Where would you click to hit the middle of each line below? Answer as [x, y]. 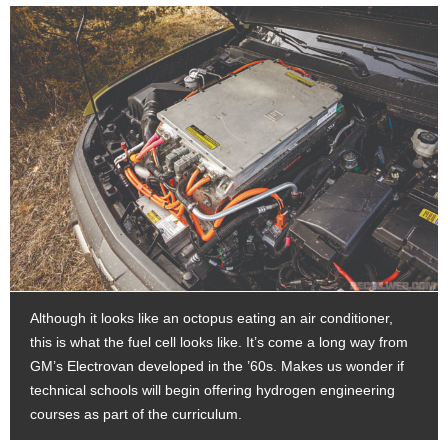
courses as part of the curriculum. [136, 414]
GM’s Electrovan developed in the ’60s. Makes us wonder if [217, 366]
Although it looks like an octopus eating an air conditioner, [211, 318]
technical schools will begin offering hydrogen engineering [212, 390]
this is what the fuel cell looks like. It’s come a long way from [219, 342]
